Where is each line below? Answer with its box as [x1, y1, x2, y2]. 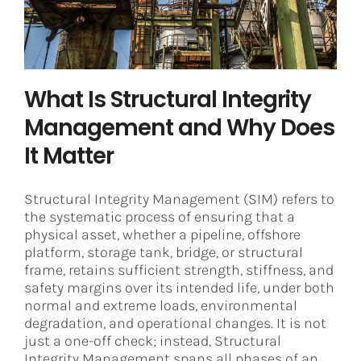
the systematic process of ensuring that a [24, 207, 295, 226]
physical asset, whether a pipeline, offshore [24, 225, 301, 243]
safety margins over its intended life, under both [24, 278, 334, 297]
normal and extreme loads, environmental [24, 296, 297, 314]
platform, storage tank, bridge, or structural [24, 243, 303, 261]
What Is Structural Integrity [24, 83, 311, 115]
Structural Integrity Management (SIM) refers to [24, 189, 334, 208]
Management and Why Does [24, 111, 334, 143]
